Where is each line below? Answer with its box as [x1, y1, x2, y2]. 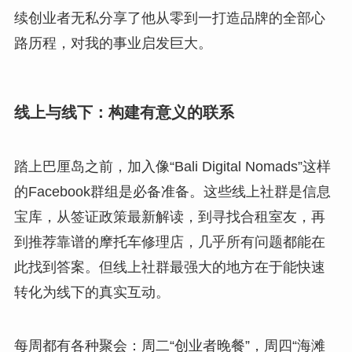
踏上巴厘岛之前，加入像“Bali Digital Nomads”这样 [13, 159, 331, 175]
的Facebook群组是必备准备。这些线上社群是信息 [13, 184, 331, 200]
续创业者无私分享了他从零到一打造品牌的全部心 [13, 9, 325, 26]
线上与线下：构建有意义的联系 [13, 103, 234, 121]
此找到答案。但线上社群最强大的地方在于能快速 [13, 259, 325, 276]
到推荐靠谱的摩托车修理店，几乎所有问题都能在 [13, 234, 325, 251]
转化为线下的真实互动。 [13, 284, 170, 301]
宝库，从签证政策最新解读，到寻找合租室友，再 [13, 209, 325, 225]
